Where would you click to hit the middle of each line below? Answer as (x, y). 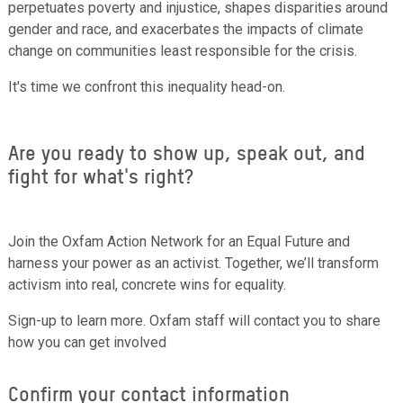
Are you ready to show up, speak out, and (187, 152)
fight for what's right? (101, 176)
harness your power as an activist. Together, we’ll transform (194, 263)
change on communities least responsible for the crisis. (183, 50)
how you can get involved (88, 342)
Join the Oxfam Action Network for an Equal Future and (179, 241)
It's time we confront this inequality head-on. (147, 86)
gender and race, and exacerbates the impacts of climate (186, 29)
